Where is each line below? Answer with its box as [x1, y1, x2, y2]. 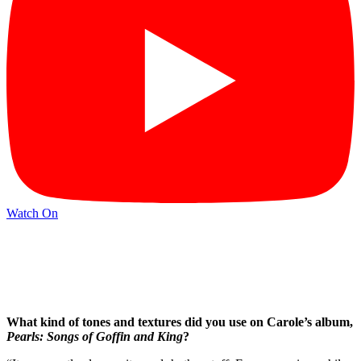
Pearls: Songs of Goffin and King [6, 329, 183, 343]
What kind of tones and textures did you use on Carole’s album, [6, 314, 353, 329]
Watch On [6, 206, 58, 221]
